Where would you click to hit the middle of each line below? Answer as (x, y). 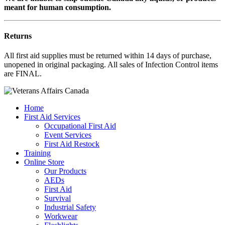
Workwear (61, 216)
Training (37, 153)
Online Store (44, 162)
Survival (58, 198)
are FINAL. (23, 74)
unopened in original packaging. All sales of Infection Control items (111, 65)
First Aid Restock (72, 144)
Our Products (65, 171)
